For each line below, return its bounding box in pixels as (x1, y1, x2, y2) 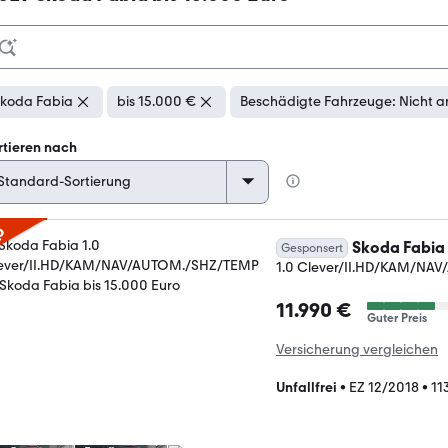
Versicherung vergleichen (276, 341, 438, 358)
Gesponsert (281, 241, 343, 255)
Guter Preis (367, 311, 427, 325)
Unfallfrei (276, 379, 337, 396)
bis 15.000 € (117, 93, 196, 110)
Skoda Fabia (352, 238, 445, 257)
